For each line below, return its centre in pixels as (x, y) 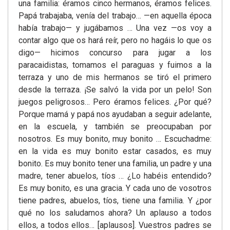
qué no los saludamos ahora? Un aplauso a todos (115, 213)
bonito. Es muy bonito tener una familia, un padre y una (115, 164)
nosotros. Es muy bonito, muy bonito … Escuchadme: (115, 139)
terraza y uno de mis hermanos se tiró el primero (115, 78)
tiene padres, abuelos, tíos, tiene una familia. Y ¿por (115, 201)
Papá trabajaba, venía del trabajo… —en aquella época (115, 16)
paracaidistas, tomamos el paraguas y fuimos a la (115, 65)
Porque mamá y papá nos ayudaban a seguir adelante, (115, 114)
